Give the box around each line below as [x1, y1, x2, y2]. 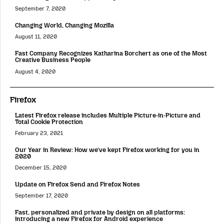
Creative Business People [15, 56, 90, 64]
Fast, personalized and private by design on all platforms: [15, 208, 185, 216]
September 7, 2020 [15, 5, 65, 12]
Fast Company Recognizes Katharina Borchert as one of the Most [15, 49, 207, 57]
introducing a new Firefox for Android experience [15, 214, 163, 222]
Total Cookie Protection [15, 117, 83, 125]
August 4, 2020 [15, 68, 55, 75]
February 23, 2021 [15, 129, 63, 136]
